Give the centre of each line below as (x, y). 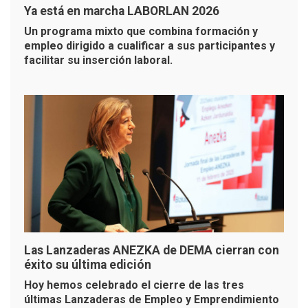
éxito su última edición (88, 264)
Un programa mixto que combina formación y (141, 31)
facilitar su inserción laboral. (98, 60)
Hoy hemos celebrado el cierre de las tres (134, 285)
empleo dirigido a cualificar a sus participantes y (150, 45)
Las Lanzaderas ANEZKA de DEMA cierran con (152, 250)
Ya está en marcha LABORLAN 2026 (122, 11)
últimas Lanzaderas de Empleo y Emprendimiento (152, 299)
